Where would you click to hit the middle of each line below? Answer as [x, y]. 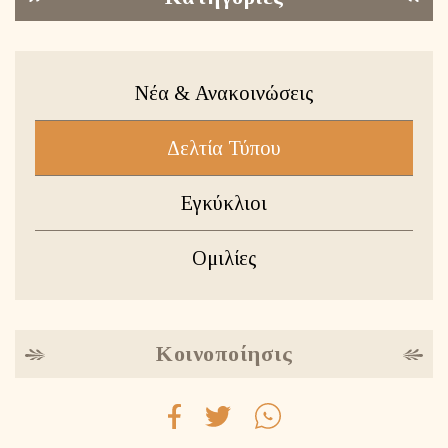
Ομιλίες [224, 258]
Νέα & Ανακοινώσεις [224, 93]
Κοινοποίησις [224, 354]
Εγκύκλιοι [224, 203]
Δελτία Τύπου [224, 148]
